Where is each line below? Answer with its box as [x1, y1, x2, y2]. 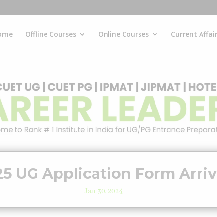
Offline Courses [25, 30, 76, 39]
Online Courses [98, 30, 149, 39]
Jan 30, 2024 [85, 187, 123, 196]
